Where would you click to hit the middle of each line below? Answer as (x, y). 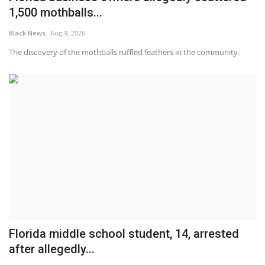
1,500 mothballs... (56, 13)
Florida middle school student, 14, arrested (124, 234)
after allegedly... (52, 249)
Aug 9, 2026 (68, 33)
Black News (27, 33)
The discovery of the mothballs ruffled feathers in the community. (124, 52)
